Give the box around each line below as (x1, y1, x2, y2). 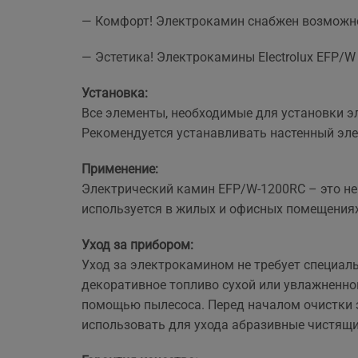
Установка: (82, 86, 148, 101)
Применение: (82, 161, 158, 177)
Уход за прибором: (82, 237, 193, 253)
